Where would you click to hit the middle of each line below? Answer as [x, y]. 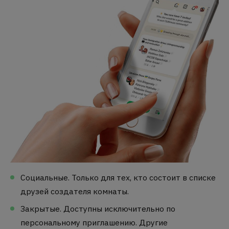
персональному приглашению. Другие [94, 223]
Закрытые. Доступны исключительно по [98, 209]
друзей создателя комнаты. [76, 191]
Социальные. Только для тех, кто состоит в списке [118, 177]
